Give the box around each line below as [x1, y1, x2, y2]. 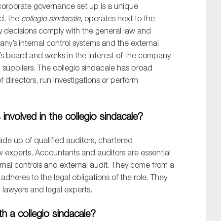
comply [38, 26, 66, 36]
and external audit [42, 160, 108, 170]
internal [19, 38, 46, 48]
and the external [100, 38, 159, 48]
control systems [46, 38, 100, 48]
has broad [115, 63, 152, 73]
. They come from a [108, 160, 174, 170]
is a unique [99, 1, 138, 11]
